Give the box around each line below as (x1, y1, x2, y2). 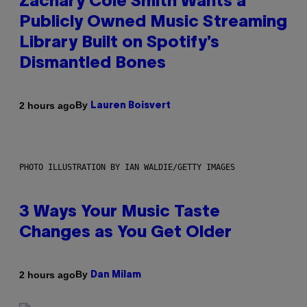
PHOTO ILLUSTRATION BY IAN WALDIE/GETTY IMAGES (19, 162, 235, 173)
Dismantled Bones (19, 56, 166, 72)
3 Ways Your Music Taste (19, 205, 220, 221)
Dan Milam (90, 271, 141, 280)
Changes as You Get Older (19, 225, 232, 241)
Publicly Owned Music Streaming (19, 15, 287, 31)
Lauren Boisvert (90, 101, 171, 111)
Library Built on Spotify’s (19, 36, 219, 51)
